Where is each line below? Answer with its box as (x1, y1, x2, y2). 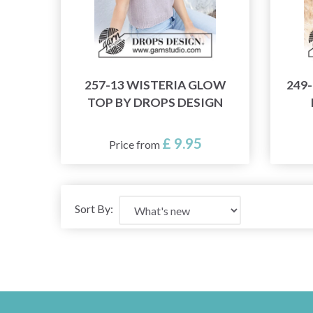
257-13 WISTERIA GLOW (85, 78, 226, 93)
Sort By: (75, 202, 113, 216)
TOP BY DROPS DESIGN (87, 95, 223, 110)
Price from (108, 138, 162, 152)
